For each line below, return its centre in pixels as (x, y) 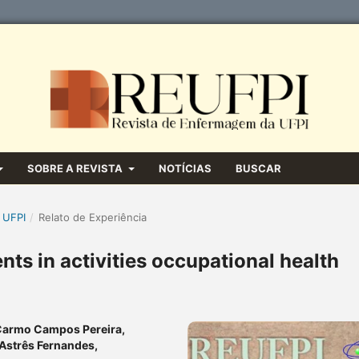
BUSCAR (258, 168)
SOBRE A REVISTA (77, 168)
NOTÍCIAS (185, 168)
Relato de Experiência (92, 217)
